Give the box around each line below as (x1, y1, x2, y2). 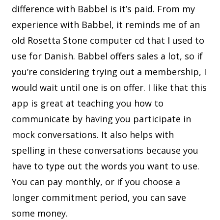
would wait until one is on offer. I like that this (12, 82, 207, 94)
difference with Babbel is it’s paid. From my (12, 3, 195, 15)
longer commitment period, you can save (12, 192, 186, 204)
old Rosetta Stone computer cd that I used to (12, 34, 204, 47)
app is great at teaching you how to (12, 97, 164, 110)
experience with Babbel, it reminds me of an (12, 19, 200, 31)
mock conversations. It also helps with (12, 129, 174, 141)
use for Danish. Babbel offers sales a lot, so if (12, 50, 203, 62)
